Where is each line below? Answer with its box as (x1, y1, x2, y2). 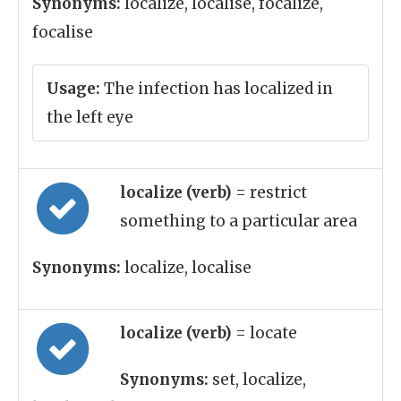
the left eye (47, 107, 133, 127)
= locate (235, 323, 297, 343)
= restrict (235, 183, 307, 202)
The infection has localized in (100, 79, 333, 98)
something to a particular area (120, 211, 357, 231)
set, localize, (209, 370, 306, 389)
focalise (32, 22, 93, 42)
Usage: (47, 79, 100, 98)
